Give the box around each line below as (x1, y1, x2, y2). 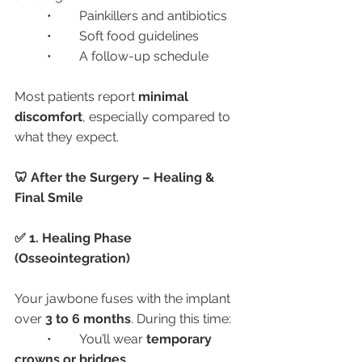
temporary (146, 331, 215, 347)
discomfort (15, 109, 82, 124)
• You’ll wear (79, 331, 146, 347)
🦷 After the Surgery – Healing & (15, 170, 217, 185)
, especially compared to (82, 109, 234, 124)
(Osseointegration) (15, 250, 130, 266)
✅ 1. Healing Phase (15, 230, 135, 246)
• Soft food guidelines (79, 28, 199, 44)
